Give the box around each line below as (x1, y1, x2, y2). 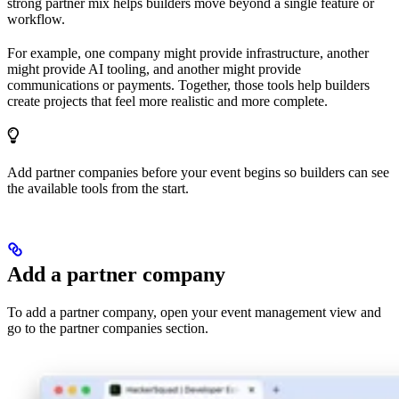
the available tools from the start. (7, 181, 189, 197)
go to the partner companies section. (7, 321, 208, 337)
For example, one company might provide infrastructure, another (7, 45, 369, 61)
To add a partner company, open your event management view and (7, 305, 381, 321)
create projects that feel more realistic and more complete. (7, 94, 328, 110)
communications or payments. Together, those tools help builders (7, 77, 370, 94)
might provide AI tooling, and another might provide (7, 61, 301, 77)
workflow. (7, 12, 65, 28)
